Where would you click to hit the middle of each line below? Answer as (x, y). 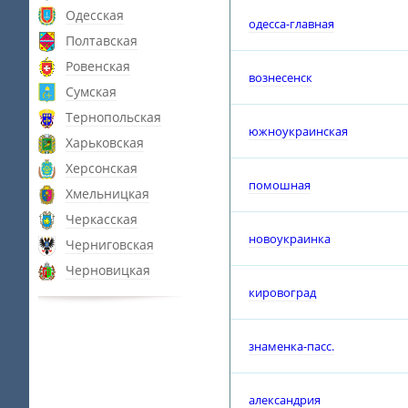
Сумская (91, 92)
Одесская (95, 15)
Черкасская (102, 219)
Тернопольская (113, 117)
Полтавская (102, 41)
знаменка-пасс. (291, 346)
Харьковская (105, 143)
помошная (280, 185)
